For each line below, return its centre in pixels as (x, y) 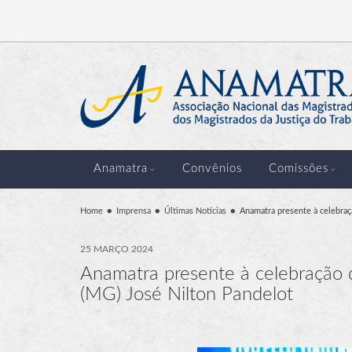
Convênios (212, 169)
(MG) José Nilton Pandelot (187, 294)
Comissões (298, 169)
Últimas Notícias (195, 211)
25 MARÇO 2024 (117, 249)
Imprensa (134, 211)
